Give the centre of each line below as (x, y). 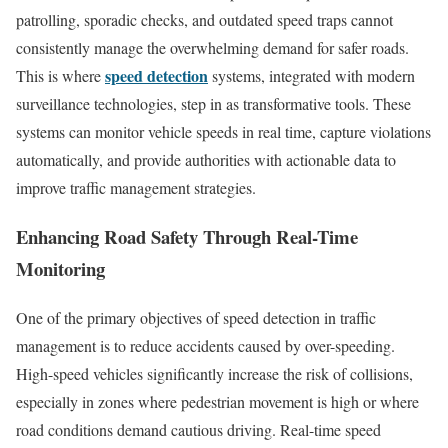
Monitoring (60, 268)
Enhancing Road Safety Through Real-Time (187, 236)
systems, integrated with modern (311, 76)
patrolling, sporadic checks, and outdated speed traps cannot (204, 20)
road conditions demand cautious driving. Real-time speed (198, 429)
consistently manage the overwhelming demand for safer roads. (212, 48)
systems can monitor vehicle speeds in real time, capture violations (223, 132)
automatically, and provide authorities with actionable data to (206, 160)
